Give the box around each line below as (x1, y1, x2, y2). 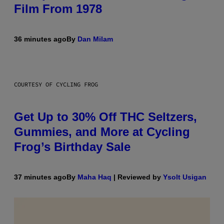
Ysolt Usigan (163, 172, 206, 181)
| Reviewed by (111, 172, 163, 181)
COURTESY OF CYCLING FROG (14, 80, 98, 88)
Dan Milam (77, 34, 113, 43)
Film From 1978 (14, 1, 102, 15)
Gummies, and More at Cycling (14, 124, 190, 138)
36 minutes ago (14, 34, 66, 43)
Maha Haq (77, 172, 111, 181)
